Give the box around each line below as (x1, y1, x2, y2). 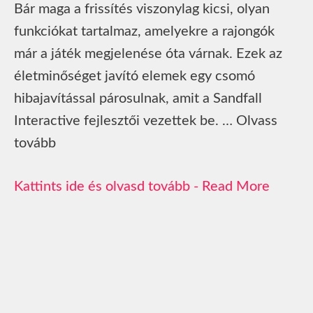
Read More (202, 179, 270, 194)
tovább (14, 136, 56, 150)
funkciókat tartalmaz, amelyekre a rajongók (14, 24, 275, 38)
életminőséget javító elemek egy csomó (14, 68, 255, 83)
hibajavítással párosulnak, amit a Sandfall (14, 91, 262, 105)
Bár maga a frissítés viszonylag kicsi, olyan (14, 1, 270, 16)
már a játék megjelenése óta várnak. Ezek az (14, 46, 282, 61)
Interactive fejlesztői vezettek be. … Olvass (14, 113, 277, 128)
